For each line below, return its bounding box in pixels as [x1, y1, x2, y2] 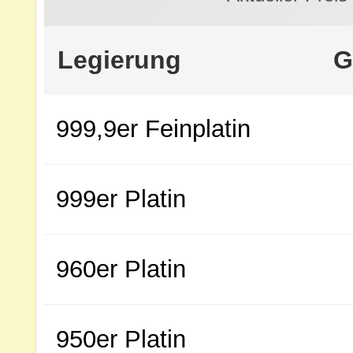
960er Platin [56, 255, 186, 283]
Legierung [58, 46, 181, 74]
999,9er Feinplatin [56, 115, 251, 143]
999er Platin [56, 185, 186, 213]
